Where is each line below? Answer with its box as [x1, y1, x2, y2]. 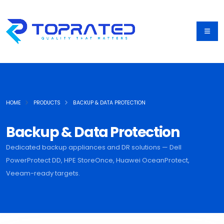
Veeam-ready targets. [6, 168, 80, 178]
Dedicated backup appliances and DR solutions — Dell [6, 142, 181, 152]
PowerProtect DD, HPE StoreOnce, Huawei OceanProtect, [6, 155, 189, 165]
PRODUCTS [33, 99, 60, 106]
